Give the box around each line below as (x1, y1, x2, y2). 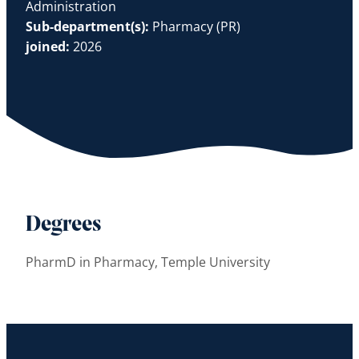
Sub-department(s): (26, 18, 152, 35)
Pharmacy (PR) (152, 18, 240, 35)
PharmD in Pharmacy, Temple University (26, 253, 270, 271)
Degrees (26, 214, 102, 236)
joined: (26, 38, 70, 55)
